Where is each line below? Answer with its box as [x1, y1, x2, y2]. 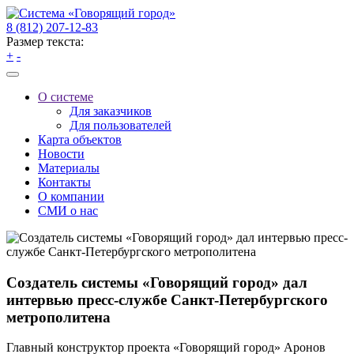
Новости [38, 147, 85, 160]
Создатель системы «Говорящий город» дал [6, 273, 307, 291]
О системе [38, 90, 93, 104]
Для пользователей [70, 119, 171, 132]
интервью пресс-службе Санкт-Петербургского [6, 291, 328, 308]
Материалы [38, 161, 100, 175]
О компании [38, 190, 104, 203]
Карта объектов [38, 133, 122, 146]
